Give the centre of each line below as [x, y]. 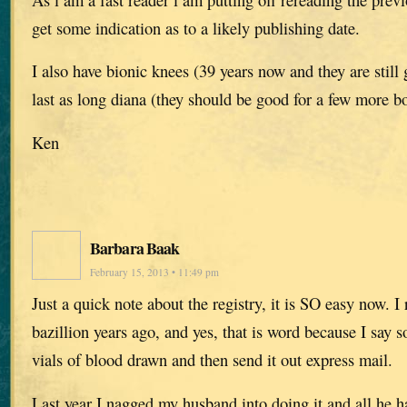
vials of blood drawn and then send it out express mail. [212, 360]
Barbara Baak [135, 248]
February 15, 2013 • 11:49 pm [154, 273]
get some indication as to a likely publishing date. [196, 27]
